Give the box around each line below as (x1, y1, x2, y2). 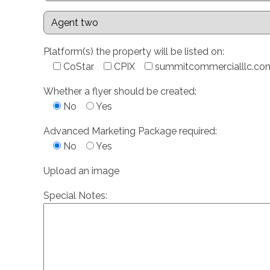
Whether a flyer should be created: (43, 86, 196, 97)
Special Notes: (43, 190, 107, 201)
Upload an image (43, 165, 119, 177)
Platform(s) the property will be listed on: (43, 46, 224, 57)
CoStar (63, 61, 94, 72)
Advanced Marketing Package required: (43, 125, 217, 137)
